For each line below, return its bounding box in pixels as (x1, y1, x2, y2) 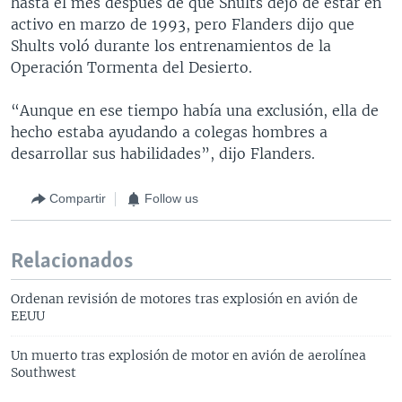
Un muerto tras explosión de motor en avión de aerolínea (11, 346, 366, 363)
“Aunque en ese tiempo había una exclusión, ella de (11, 100, 379, 119)
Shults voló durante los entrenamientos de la (11, 36, 331, 55)
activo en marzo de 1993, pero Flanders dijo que (11, 14, 354, 33)
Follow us (144, 191, 198, 206)
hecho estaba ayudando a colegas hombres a (11, 122, 328, 141)
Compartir (49, 191, 106, 206)
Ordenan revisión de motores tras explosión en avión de (11, 290, 358, 307)
